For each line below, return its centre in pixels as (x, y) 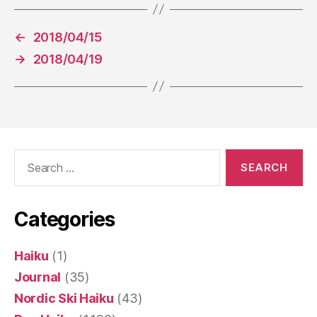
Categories (64, 219)
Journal (38, 277)
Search (28, 156)
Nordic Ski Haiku (64, 298)
